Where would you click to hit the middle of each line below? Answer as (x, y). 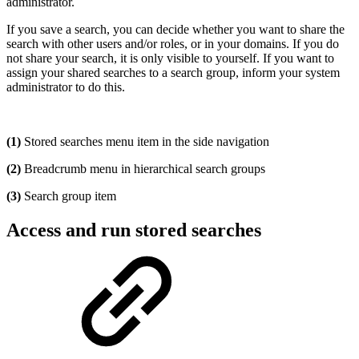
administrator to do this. (66, 87)
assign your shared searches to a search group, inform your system (173, 73)
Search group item (69, 196)
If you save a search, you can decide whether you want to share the (175, 30)
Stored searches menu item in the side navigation (145, 142)
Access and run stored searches (134, 230)
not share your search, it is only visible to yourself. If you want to (170, 58)
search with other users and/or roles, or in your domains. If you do (173, 44)
